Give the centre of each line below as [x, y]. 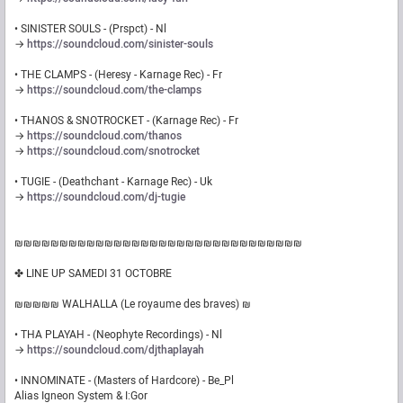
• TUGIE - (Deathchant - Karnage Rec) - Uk [113, 182]
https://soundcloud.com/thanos [104, 136]
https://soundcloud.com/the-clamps [114, 90]
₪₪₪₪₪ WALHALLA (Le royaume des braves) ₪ [133, 304]
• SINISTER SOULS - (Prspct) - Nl [90, 29]
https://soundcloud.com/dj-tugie [106, 197]
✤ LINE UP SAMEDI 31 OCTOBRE [93, 274]
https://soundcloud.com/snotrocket [113, 152]
